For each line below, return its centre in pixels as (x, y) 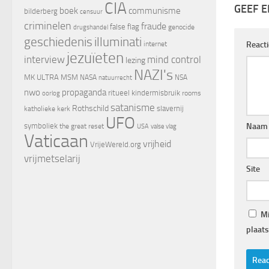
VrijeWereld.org (116, 144)
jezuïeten (95, 58)
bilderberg (41, 11)
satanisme (133, 107)
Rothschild (90, 108)
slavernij (170, 108)
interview (44, 59)
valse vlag (164, 126)
